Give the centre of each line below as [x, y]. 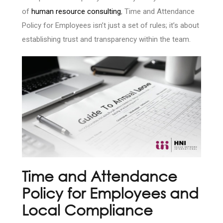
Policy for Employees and [110, 192]
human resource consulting [76, 12]
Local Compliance [87, 209]
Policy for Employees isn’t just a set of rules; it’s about [111, 26]
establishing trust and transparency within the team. [106, 40]
